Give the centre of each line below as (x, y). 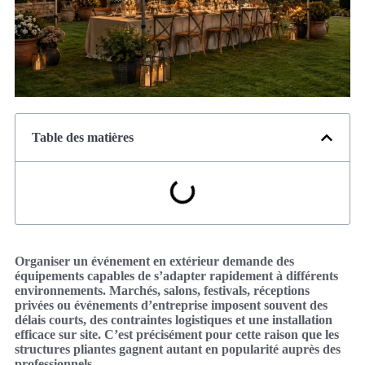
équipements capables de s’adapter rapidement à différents (176, 275)
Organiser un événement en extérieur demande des (154, 261)
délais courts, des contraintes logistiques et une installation (174, 319)
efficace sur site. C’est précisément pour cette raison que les (177, 334)
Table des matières (83, 137)
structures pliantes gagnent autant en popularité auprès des (178, 349)
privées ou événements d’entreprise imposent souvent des (171, 305)
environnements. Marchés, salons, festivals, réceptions (162, 290)
